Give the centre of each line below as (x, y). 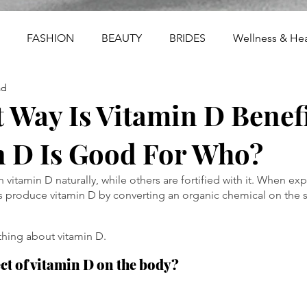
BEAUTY (122, 38)
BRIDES (187, 38)
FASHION (50, 38)
